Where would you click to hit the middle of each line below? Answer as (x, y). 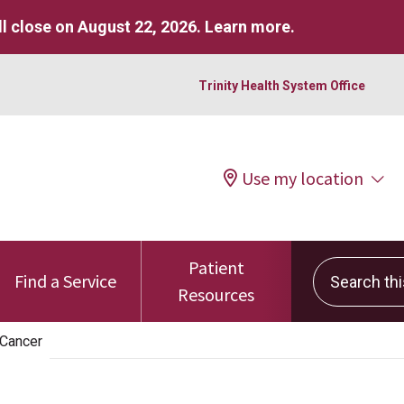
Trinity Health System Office (282, 85)
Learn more (248, 27)
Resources (216, 294)
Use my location (303, 178)
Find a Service (66, 281)
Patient (216, 267)
